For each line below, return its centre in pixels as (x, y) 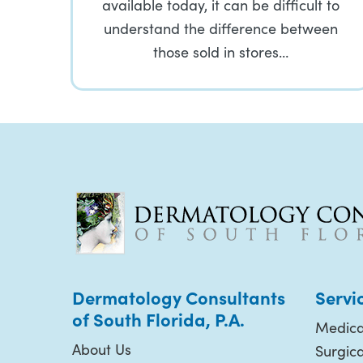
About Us (102, 349)
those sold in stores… (220, 52)
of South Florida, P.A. (158, 319)
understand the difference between (220, 28)
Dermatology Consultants (179, 297)
